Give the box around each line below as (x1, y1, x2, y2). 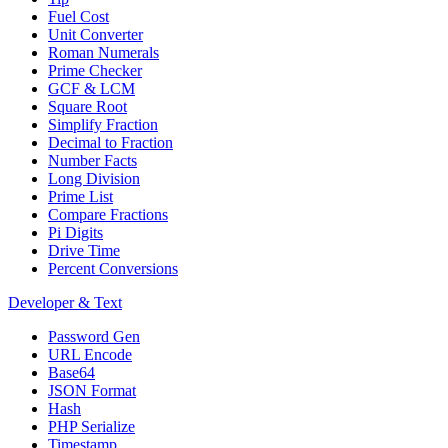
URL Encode (48, 345, 132, 363)
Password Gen (48, 327, 140, 345)
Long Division (48, 169, 140, 187)
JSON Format (48, 381, 136, 399)
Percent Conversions (48, 259, 178, 277)
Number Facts (48, 151, 137, 169)
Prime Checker (48, 61, 142, 79)
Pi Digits (48, 223, 103, 241)
